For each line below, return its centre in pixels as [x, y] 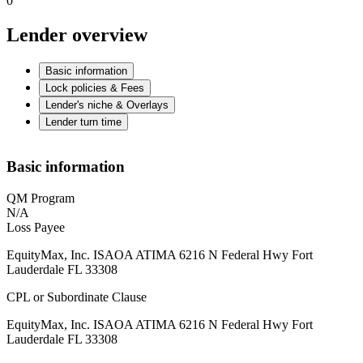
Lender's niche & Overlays [107, 105]
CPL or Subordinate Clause [77, 297]
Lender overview [77, 34]
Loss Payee [36, 228]
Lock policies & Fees [95, 88]
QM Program [41, 199]
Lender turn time [83, 122]
